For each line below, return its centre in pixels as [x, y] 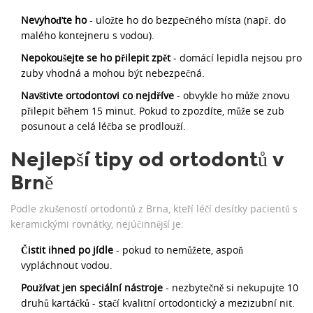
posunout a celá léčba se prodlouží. [103, 126]
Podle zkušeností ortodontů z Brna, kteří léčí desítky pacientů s [154, 209]
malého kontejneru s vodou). [88, 36]
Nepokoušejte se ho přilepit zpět [96, 58]
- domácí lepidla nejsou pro [236, 58]
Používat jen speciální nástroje [92, 288]
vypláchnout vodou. [67, 265]
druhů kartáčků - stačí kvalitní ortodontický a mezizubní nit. [158, 303]
